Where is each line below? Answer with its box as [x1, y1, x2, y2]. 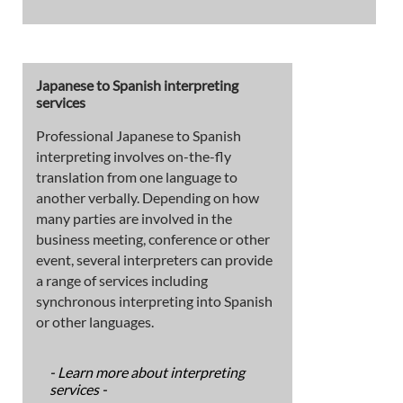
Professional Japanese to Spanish [36, 126, 241, 144]
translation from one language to [36, 167, 237, 185]
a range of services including [36, 271, 208, 289]
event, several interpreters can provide [36, 250, 273, 268]
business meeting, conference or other [36, 229, 270, 247]
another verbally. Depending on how [36, 188, 259, 206]
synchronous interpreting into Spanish [36, 291, 273, 309]
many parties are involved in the [36, 209, 232, 227]
